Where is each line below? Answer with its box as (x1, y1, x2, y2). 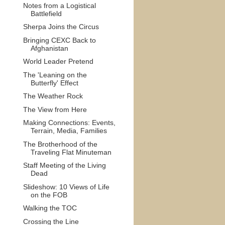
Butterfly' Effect (30, 78, 78, 87)
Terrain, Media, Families (30, 127, 107, 135)
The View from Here (23, 105, 87, 114)
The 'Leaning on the (23, 70, 87, 79)
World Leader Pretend (23, 57, 93, 65)
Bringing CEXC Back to (23, 36, 96, 44)
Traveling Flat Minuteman (30, 148, 111, 156)
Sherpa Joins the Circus (23, 23, 99, 31)
